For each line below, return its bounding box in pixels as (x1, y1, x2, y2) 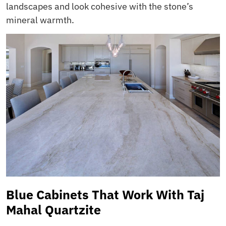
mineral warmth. (6, 14, 74, 26)
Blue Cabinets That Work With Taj (6, 186, 204, 203)
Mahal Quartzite (6, 201, 101, 218)
